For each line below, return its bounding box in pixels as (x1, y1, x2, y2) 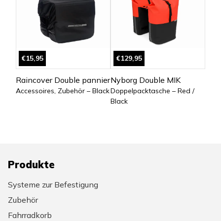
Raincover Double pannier (16, 75, 110, 85)
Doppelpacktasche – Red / (110, 86, 194, 95)
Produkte (8, 158, 55, 171)
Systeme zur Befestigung (8, 180, 98, 190)
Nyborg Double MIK (110, 75, 181, 85)
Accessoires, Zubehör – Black (16, 86, 110, 95)
